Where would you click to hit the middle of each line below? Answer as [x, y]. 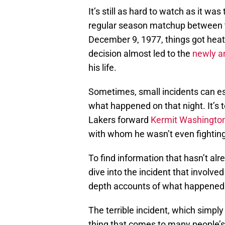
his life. [102, 67]
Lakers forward [120, 120]
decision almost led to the [140, 53]
